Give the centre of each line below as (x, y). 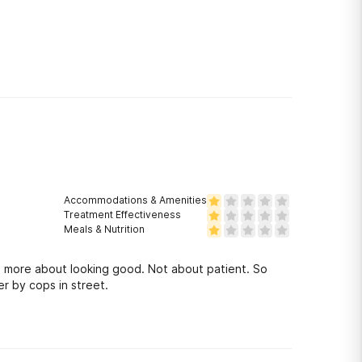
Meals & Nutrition (104, 229)
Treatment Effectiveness (122, 215)
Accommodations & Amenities (135, 200)
